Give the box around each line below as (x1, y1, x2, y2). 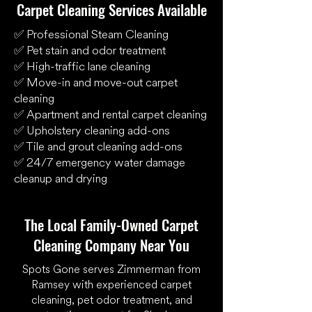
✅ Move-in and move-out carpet (14, 74, 178, 91)
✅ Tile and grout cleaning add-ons (14, 138, 182, 155)
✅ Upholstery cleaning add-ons (14, 122, 170, 139)
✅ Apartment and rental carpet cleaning (14, 106, 207, 123)
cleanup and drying (14, 170, 107, 187)
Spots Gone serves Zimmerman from (22, 261, 201, 278)
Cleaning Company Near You (33, 234, 189, 256)
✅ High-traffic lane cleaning (14, 58, 150, 75)
